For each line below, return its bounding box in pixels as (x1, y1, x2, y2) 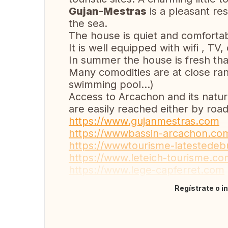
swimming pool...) (69, 78, 154, 91)
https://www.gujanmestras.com (69, 115, 219, 127)
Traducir (76, 188, 111, 198)
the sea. (69, 17, 107, 30)
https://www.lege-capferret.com (69, 164, 224, 176)
